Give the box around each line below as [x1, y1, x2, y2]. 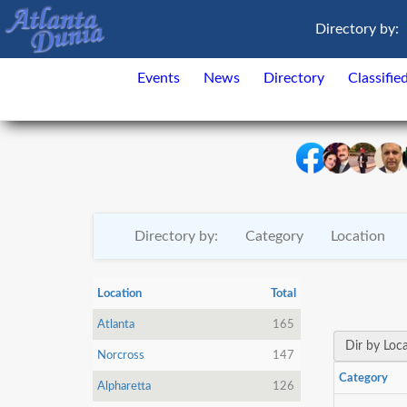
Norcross [97, 349, 144, 362]
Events [137, 71, 180, 85]
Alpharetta [97, 380, 151, 392]
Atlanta [97, 318, 134, 331]
